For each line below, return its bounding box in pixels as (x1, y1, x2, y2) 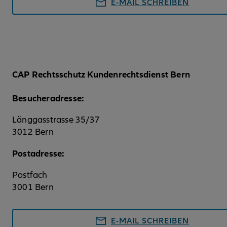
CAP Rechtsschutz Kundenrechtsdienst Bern (12, 69, 190, 81)
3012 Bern (12, 127, 54, 138)
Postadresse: (12, 148, 65, 160)
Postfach (12, 170, 48, 181)
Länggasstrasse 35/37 (12, 115, 100, 126)
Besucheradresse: (12, 93, 87, 104)
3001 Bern (12, 182, 54, 193)
